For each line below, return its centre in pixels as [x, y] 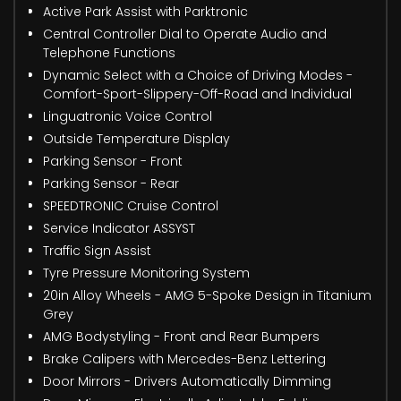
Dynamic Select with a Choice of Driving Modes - [198, 75]
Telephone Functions [109, 52]
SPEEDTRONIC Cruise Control [131, 205]
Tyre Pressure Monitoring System [146, 273]
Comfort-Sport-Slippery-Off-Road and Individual [197, 94]
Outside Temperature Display [137, 138]
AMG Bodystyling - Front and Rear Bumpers [181, 336]
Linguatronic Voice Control [128, 116]
